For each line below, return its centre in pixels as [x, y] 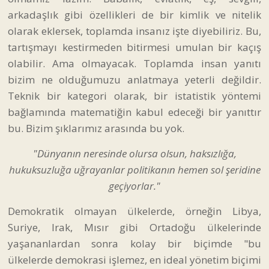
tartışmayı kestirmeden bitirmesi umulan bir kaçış [134, 47]
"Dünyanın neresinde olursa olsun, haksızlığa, [134, 153]
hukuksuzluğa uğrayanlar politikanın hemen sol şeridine [134, 169]
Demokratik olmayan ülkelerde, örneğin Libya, [134, 211]
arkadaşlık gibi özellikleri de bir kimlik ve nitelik [134, 14]
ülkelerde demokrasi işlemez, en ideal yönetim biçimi [134, 259]
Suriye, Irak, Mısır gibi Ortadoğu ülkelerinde [134, 227]
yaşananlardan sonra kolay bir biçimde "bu [134, 243]
